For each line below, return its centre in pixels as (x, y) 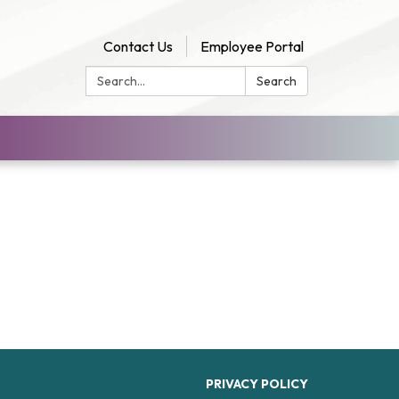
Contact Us (138, 46)
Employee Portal (252, 46)
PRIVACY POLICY (257, 384)
